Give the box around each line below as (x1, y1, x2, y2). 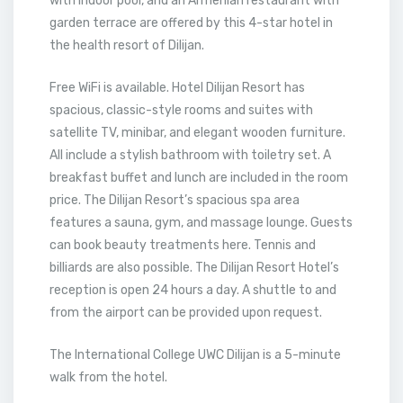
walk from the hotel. (49, 370, 167, 385)
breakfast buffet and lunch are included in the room (49, 170, 348, 185)
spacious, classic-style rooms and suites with (49, 103, 313, 118)
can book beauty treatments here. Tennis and (49, 237, 316, 253)
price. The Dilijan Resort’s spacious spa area (49, 193, 300, 208)
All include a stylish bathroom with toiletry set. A (49, 148, 331, 163)
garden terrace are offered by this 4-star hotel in (49, 15, 333, 31)
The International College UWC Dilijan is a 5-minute (49, 347, 341, 363)
